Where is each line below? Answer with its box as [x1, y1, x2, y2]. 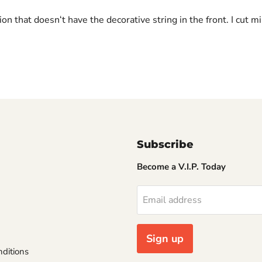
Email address [143, 194, 202, 207]
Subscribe [137, 138, 194, 151]
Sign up [146, 232, 184, 246]
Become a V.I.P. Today [137, 161, 226, 173]
